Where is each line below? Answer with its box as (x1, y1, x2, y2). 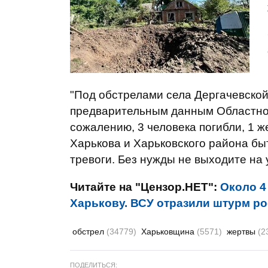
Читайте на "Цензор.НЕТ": (70, 181, 220, 193)
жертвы (227, 227, 258, 236)
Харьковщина (141, 227, 197, 236)
